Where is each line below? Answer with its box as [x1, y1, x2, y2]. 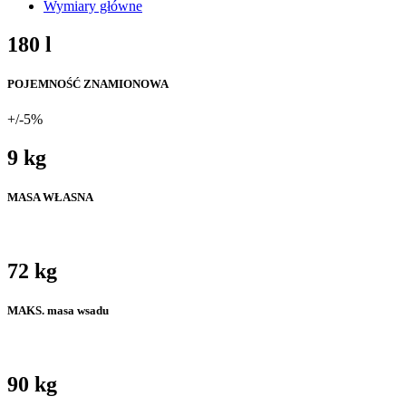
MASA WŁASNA [7, 189, 93, 204]
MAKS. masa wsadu [7, 304, 109, 318]
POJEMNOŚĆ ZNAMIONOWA [7, 76, 169, 91]
